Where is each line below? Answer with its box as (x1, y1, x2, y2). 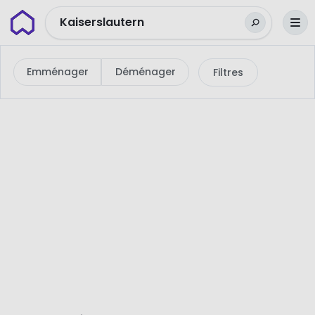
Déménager (115, 65, 176, 79)
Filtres (213, 65, 243, 79)
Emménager (26, 65, 89, 79)
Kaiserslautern (60, 14, 144, 30)
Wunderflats (10, 10, 78, 26)
